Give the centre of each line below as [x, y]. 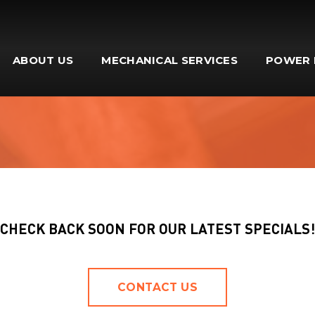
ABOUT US [43, 60]
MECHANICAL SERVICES [170, 60]
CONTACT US [157, 287]
